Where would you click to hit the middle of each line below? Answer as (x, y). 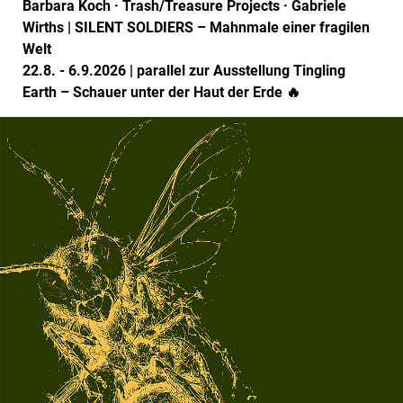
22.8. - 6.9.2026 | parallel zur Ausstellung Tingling (184, 71)
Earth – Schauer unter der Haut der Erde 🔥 (161, 92)
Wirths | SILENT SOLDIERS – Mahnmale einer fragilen (196, 27)
